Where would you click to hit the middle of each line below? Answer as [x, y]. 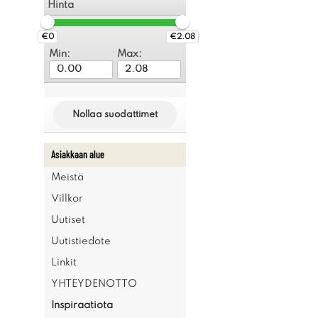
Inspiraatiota [82, 305]
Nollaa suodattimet [115, 115]
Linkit [64, 263]
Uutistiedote [81, 241]
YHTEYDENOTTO [94, 284]
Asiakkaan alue [78, 154]
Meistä [67, 177]
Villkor [67, 199]
